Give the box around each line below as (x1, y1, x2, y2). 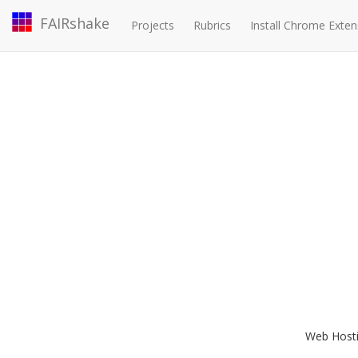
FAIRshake (40, 14, 109, 33)
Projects (131, 18, 174, 33)
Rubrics (193, 18, 231, 33)
